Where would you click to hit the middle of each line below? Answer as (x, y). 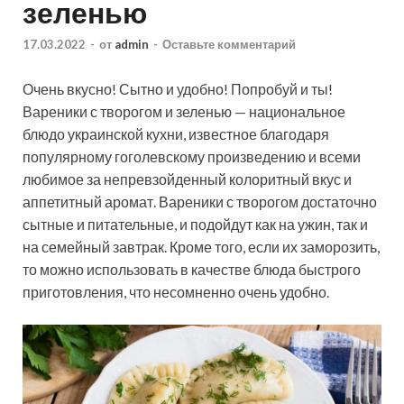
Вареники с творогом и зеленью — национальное (184, 112)
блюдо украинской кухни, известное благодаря (176, 134)
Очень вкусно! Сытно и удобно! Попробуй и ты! (178, 89)
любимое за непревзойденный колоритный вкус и (187, 179)
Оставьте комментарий (229, 45)
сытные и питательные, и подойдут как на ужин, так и (195, 225)
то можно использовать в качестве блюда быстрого (192, 270)
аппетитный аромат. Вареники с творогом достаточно (200, 202)
